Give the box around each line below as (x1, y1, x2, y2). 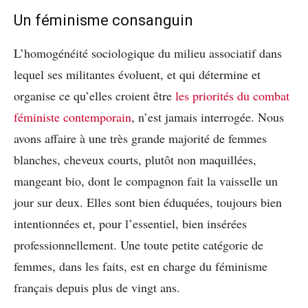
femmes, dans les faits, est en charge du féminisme (14, 257, 267, 274)
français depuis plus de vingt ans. (14, 278, 180, 296)
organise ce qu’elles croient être (14, 87, 175, 104)
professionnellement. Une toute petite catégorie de (14, 236, 263, 253)
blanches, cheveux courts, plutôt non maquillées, (14, 151, 256, 168)
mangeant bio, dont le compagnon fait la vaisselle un (14, 172, 278, 189)
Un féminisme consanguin (14, 11, 193, 29)
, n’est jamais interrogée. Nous (131, 108, 284, 125)
